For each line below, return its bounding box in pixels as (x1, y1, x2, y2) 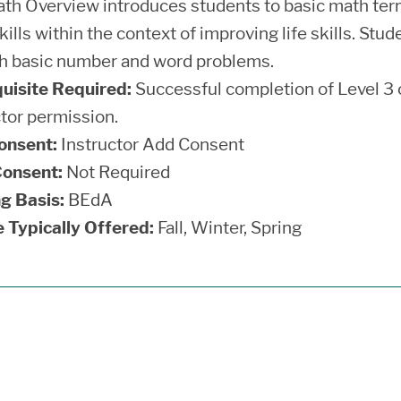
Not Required (63, 161, 170, 183)
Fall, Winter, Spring (154, 217, 302, 238)
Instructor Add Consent (57, 133, 244, 155)
